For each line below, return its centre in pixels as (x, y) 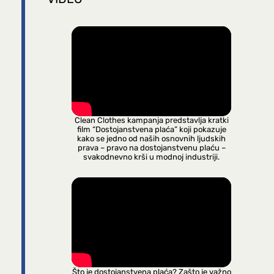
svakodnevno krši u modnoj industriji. (152, 157)
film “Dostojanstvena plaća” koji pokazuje (151, 130)
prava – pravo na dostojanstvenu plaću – (151, 148)
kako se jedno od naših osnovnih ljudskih (152, 139)
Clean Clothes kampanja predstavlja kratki (151, 120)
